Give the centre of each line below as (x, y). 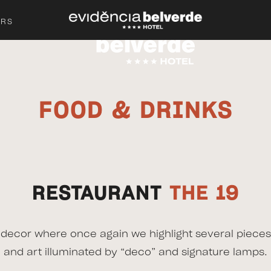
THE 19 (204, 194)
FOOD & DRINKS (135, 111)
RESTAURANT (101, 194)
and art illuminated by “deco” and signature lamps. (135, 253)
